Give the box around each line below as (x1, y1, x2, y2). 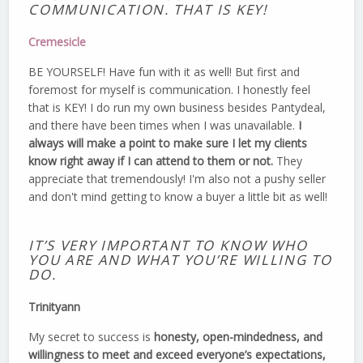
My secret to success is (28, 328, 155, 344)
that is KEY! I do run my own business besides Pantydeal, (28, 99, 327, 115)
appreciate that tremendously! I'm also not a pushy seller (28, 170, 327, 186)
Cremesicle (28, 33, 87, 49)
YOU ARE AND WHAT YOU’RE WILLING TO (28, 250, 332, 269)
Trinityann (28, 298, 81, 314)
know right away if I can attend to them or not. (28, 152, 277, 169)
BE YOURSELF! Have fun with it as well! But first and (28, 63, 301, 79)
